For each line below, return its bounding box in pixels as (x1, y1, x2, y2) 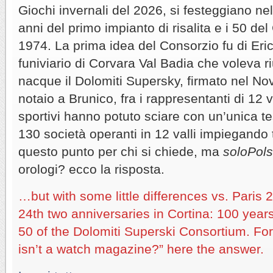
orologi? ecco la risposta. (18, 161, 165, 176)
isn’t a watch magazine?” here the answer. (18, 241, 264, 256)
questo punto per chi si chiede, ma (18, 144, 223, 158)
